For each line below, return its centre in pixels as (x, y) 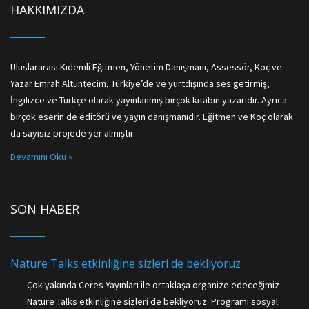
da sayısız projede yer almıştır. (73, 133)
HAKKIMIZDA (47, 10)
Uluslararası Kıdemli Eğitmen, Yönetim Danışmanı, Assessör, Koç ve (146, 67)
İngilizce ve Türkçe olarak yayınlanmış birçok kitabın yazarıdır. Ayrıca (149, 100)
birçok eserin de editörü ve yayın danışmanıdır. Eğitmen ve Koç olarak (152, 117)
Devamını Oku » (41, 157)
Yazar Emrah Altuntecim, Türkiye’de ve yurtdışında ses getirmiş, (140, 83)
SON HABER (45, 209)
